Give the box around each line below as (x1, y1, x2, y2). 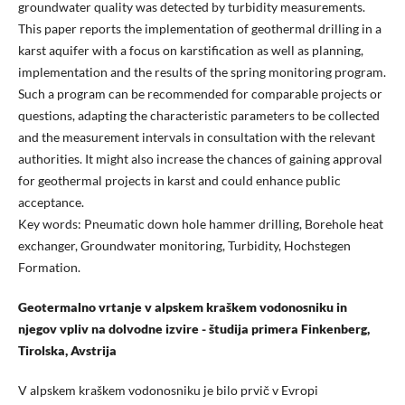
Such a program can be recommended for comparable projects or (17, 86, 382, 102)
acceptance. (17, 194, 84, 211)
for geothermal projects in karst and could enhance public (17, 173, 341, 189)
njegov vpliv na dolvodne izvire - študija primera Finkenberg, (17, 321, 370, 337)
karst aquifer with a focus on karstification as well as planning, (17, 42, 363, 59)
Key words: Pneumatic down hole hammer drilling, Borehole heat (17, 216, 383, 232)
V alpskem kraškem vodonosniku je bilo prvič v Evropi (17, 382, 318, 399)
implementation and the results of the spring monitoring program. (17, 64, 386, 80)
